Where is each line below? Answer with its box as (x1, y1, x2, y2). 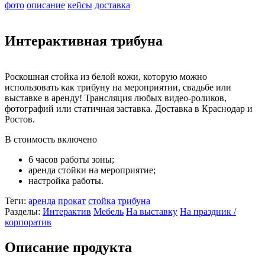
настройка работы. (28, 175, 104, 186)
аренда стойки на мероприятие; (28, 164, 156, 175)
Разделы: (5, 206, 40, 216)
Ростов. (5, 114, 35, 124)
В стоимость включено (5, 134, 97, 144)
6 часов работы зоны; (28, 154, 114, 164)
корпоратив (5, 216, 51, 227)
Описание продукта (5, 239, 132, 255)
